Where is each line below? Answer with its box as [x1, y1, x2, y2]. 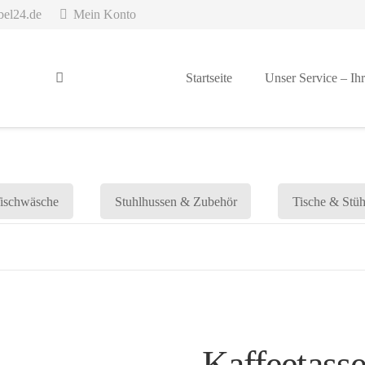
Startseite [185, 71, 232, 85]
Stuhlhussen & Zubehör [114, 194, 237, 209]
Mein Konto [73, 7, 136, 21]
